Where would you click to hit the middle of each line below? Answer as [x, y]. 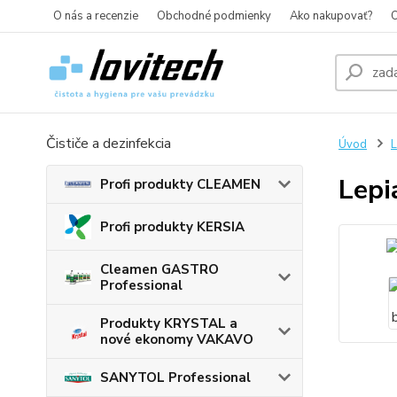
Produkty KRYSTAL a [169, 324]
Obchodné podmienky [214, 16]
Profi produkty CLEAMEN [180, 184]
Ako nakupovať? [331, 16]
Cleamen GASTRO [160, 270]
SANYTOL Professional [175, 378]
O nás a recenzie [96, 16]
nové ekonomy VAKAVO [177, 340]
